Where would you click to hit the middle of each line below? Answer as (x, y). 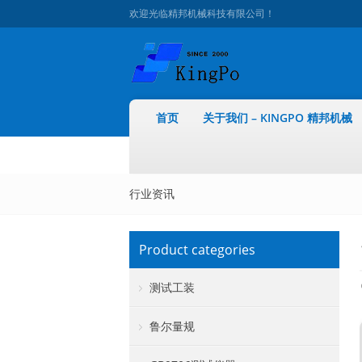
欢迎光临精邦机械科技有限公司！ (202, 13)
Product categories (197, 250)
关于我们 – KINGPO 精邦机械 (278, 118)
